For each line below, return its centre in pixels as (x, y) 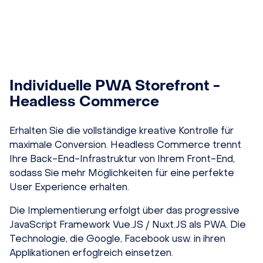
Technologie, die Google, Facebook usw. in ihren (117, 238)
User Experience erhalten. (69, 187)
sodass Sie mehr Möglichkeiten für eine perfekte (122, 173)
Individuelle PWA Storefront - (115, 85)
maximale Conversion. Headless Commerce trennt (125, 144)
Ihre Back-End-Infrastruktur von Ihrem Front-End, (122, 159)
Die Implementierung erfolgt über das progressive (124, 210)
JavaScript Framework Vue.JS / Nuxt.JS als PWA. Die (128, 224)
